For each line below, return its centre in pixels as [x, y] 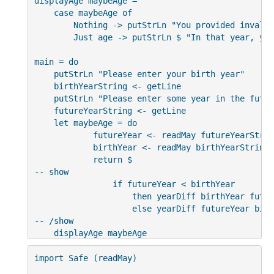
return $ [83, 159]
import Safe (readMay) [85, 258]
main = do [56, 61]
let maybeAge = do [85, 123]
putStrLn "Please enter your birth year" [139, 74]
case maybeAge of [83, 13]
